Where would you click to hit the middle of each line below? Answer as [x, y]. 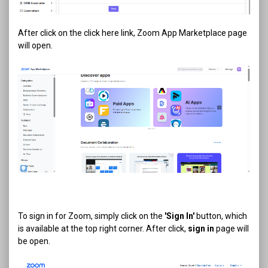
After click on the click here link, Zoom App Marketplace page [133, 33]
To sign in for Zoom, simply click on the [91, 216]
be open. [34, 241]
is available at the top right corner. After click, [103, 229]
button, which [221, 216]
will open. [35, 45]
